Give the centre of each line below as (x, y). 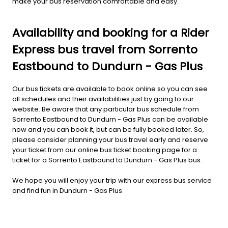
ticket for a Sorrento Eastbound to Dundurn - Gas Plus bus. (107, 160)
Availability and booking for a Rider (111, 33)
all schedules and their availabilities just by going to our (103, 99)
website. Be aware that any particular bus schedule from (106, 109)
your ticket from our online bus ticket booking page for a (105, 150)
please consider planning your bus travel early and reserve (110, 139)
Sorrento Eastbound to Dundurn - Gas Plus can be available (110, 119)
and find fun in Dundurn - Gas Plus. (68, 190)
